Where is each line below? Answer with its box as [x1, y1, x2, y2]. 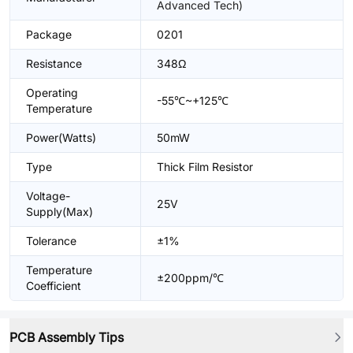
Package [26, 28, 72, 41]
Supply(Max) [26, 205, 93, 218]
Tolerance [26, 234, 76, 247]
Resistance [26, 57, 82, 70]
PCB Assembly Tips [9, 329, 124, 345]
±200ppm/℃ [157, 271, 224, 284]
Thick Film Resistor [157, 160, 253, 173]
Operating [26, 86, 78, 99]
